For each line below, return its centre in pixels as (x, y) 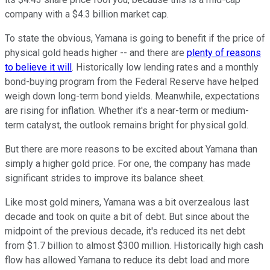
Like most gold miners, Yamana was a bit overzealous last (127, 202)
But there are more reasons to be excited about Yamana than (131, 149)
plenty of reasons (224, 53)
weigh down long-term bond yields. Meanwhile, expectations (132, 96)
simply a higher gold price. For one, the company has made (128, 164)
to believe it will (38, 67)
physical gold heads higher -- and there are (96, 53)
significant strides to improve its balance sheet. (105, 178)
